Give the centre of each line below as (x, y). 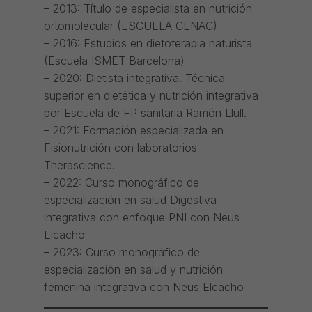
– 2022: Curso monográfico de (121, 183)
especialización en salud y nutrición (133, 270)
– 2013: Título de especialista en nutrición (148, 9)
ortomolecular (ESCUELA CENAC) (130, 26)
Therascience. (79, 165)
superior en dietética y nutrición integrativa (151, 96)
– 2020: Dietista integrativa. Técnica (134, 78)
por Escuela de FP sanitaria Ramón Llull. (145, 113)
